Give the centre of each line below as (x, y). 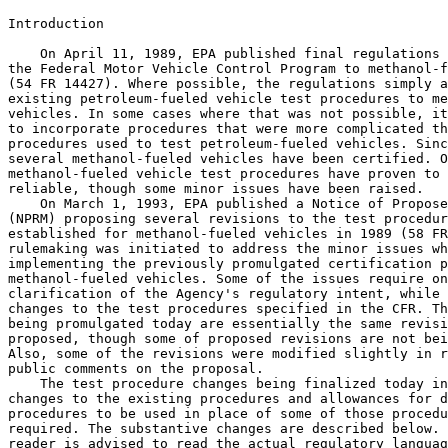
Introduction (56, 23)
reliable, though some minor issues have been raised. (216, 188)
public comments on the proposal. (136, 368)
